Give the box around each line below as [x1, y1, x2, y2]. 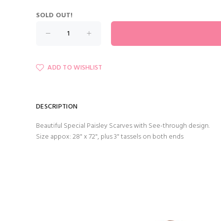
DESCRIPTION [36, 101, 78, 113]
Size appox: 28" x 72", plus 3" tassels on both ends [36, 131, 184, 143]
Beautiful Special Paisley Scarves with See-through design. [36, 120, 210, 132]
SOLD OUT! [36, 10, 73, 22]
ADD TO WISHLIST [47, 62, 103, 74]
